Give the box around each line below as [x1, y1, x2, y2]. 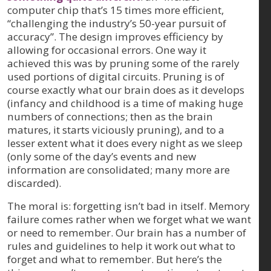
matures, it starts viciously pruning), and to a [7, 122, 224, 137]
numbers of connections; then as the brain [7, 109, 213, 123]
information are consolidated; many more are [7, 162, 230, 177]
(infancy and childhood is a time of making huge [7, 96, 243, 110]
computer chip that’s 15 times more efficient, [7, 2, 224, 17]
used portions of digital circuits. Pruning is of [7, 69, 224, 83]
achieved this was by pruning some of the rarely [7, 56, 240, 70]
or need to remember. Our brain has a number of [7, 225, 246, 240]
